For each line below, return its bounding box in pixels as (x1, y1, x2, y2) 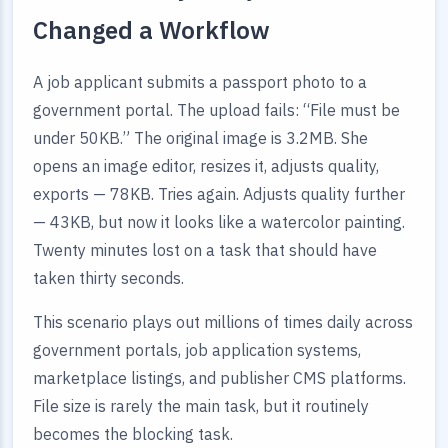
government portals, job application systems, (33, 340, 361, 360)
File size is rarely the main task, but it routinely (33, 396, 369, 416)
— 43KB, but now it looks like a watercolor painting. (33, 212, 405, 232)
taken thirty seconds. (33, 268, 184, 288)
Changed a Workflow (33, 14, 270, 46)
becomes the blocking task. (33, 424, 233, 444)
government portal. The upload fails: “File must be (33, 100, 400, 120)
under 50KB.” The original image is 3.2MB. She (33, 128, 368, 148)
